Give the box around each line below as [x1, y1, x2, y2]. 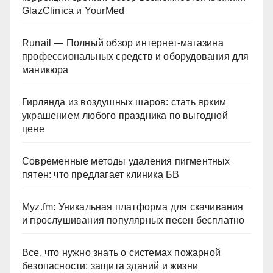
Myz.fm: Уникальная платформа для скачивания [22, 202, 244, 212]
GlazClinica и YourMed [22, 5, 125, 16]
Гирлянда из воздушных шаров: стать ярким [22, 97, 227, 107]
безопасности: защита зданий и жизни [22, 261, 198, 271]
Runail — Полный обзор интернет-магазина [22, 38, 224, 48]
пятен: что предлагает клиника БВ [22, 169, 180, 180]
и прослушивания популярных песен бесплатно [22, 215, 245, 225]
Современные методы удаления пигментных [22, 156, 230, 166]
